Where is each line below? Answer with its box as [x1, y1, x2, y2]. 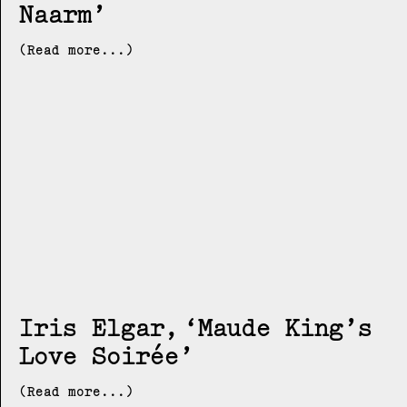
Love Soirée [19, 340, 179, 372]
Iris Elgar [19, 312, 164, 343]
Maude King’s [198, 312, 372, 343]
